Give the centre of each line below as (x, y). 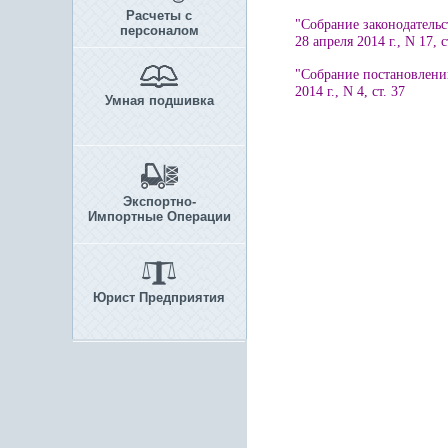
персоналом (159, 30)
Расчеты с (159, 15)
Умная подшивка (159, 100)
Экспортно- (159, 201)
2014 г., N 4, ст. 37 (350, 91)
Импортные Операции (159, 216)
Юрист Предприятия (159, 297)
